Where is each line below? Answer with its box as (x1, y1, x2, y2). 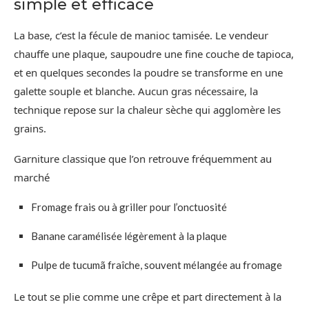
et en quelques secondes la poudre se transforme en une (14, 65, 283, 79)
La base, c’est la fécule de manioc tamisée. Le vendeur (14, 28, 268, 42)
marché (14, 170, 50, 184)
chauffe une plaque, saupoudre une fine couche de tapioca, (14, 46, 294, 61)
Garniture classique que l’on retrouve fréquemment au (14, 151, 272, 166)
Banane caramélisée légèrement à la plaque (31, 229, 227, 242)
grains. (14, 121, 46, 135)
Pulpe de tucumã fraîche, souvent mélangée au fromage (31, 258, 282, 271)
